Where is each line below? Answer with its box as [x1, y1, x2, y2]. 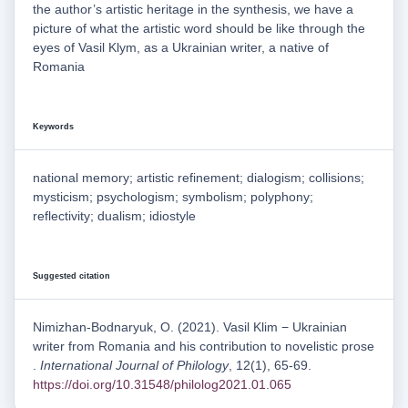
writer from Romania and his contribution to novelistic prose [33, 339, 374, 354]
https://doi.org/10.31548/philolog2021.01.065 [33, 377, 291, 393]
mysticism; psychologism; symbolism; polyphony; [33, 189, 313, 205]
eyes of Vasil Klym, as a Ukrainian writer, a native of [33, 40, 329, 56]
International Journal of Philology [40, 358, 229, 373]
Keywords [33, 122, 74, 132]
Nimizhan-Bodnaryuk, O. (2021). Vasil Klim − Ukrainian [33, 320, 347, 335]
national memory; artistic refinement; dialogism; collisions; [33, 170, 364, 186]
